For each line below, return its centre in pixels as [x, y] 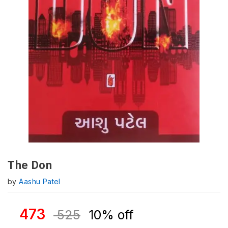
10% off [111, 215]
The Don [30, 165]
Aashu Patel [40, 181]
